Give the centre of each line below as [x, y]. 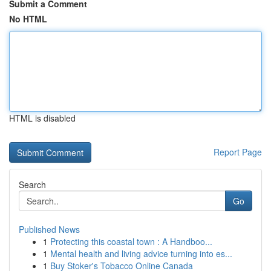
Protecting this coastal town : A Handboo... [131, 241]
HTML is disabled [42, 118]
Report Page [238, 152]
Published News [49, 229]
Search [32, 184]
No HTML [28, 19]
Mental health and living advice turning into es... [141, 253]
